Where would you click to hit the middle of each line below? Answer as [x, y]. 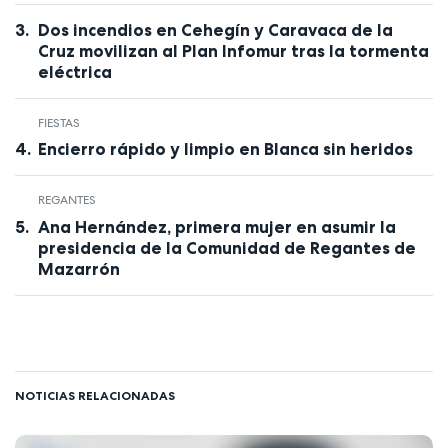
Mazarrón [78, 268]
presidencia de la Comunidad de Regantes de [226, 247]
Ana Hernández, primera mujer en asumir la [216, 226]
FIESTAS [58, 122]
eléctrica [74, 71]
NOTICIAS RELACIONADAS [95, 395]
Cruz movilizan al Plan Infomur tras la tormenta [233, 50]
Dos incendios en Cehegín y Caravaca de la [215, 29]
